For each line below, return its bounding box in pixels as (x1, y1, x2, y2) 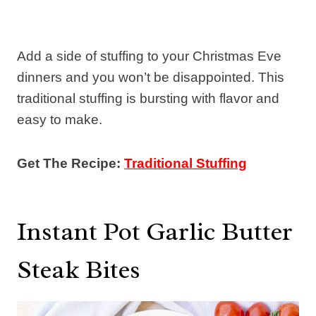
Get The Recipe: (17, 155, 124, 171)
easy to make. (17, 111, 102, 127)
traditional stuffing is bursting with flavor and (17, 90, 279, 106)
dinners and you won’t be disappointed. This (17, 69, 284, 85)
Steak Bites (17, 253, 140, 286)
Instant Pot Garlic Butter (17, 214, 293, 248)
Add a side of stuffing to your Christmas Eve (17, 48, 281, 63)
